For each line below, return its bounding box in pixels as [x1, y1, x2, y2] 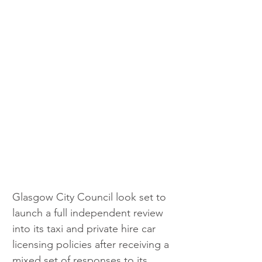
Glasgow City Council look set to [12, 190, 169, 204]
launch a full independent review [12, 206, 166, 219]
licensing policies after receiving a [12, 237, 172, 251]
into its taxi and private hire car [12, 222, 158, 235]
